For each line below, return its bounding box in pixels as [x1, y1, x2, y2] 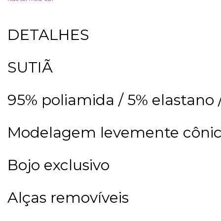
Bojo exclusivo [7, 155, 110, 174]
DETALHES [7, 25, 89, 44]
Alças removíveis [7, 188, 129, 207]
